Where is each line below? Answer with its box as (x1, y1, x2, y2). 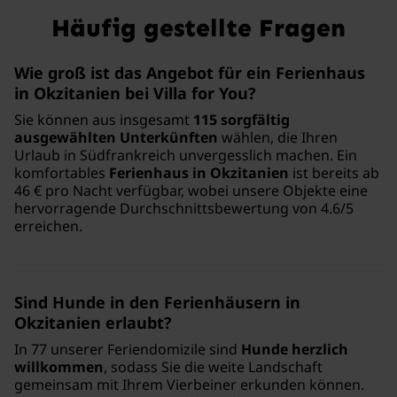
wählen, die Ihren (218, 127, 338, 147)
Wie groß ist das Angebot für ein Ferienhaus (14, 61, 365, 83)
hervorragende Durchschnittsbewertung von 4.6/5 (14, 198, 354, 218)
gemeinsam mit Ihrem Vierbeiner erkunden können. (14, 374, 364, 394)
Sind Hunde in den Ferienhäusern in (14, 291, 300, 313)
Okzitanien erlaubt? (14, 311, 172, 333)
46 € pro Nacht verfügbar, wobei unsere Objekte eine (14, 180, 368, 200)
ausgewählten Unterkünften (14, 127, 218, 147)
